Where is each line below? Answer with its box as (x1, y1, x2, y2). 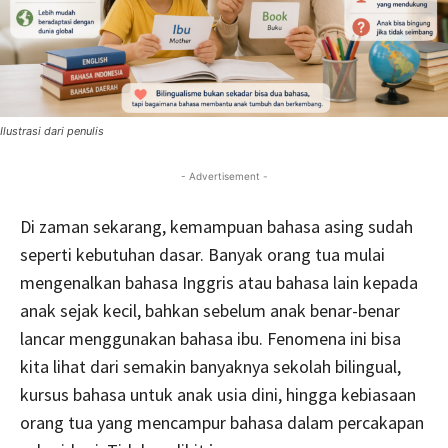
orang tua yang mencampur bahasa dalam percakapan (20, 410, 424, 434)
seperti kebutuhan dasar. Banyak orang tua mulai (20, 242, 385, 266)
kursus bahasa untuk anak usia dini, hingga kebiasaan (20, 382, 416, 406)
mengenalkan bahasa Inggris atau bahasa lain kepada (20, 270, 418, 294)
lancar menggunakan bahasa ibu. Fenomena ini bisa (20, 326, 401, 350)
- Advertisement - (180, 169, 268, 182)
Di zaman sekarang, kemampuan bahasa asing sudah (20, 214, 413, 238)
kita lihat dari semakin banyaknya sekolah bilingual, (20, 354, 401, 378)
